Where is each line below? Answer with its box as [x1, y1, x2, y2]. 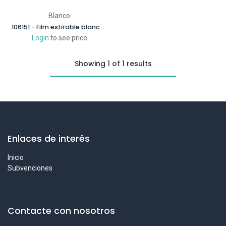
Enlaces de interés [8, 133, 90, 145]
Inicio [8, 153, 24, 161]
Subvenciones [8, 164, 52, 172]
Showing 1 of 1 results [74, 59, 152, 69]
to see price [50, 34, 87, 42]
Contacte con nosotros [8, 205, 115, 217]
